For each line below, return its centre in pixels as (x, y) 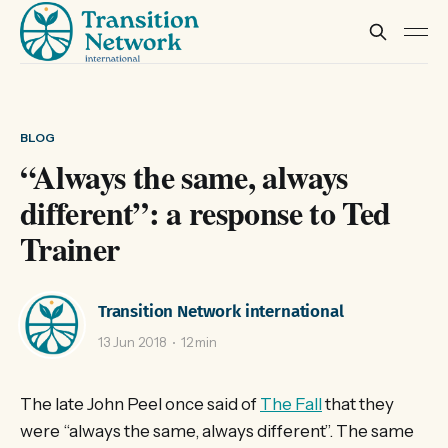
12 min (199, 342)
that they (358, 404)
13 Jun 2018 (132, 342)
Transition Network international (221, 311)
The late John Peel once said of (140, 404)
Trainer (70, 248)
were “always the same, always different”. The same (217, 431)
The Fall (291, 404)
